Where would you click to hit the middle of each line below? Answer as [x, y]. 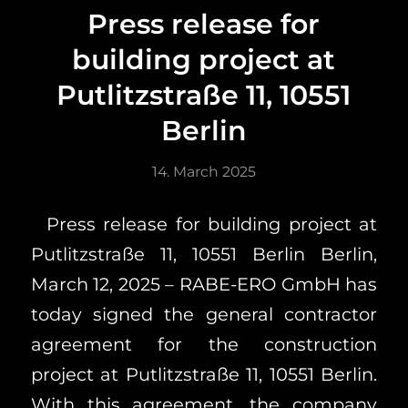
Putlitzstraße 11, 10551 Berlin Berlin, [204, 255]
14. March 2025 [204, 172]
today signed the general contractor [204, 315]
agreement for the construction [204, 345]
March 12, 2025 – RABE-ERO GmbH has [204, 285]
